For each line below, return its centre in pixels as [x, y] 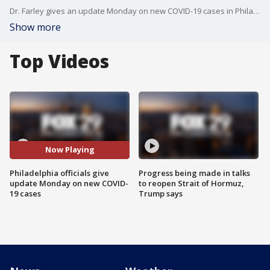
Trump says [161, 193]
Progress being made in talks [194, 173]
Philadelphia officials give [59, 173]
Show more [35, 27]
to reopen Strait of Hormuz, [191, 183]
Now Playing [70, 150]
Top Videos [59, 61]
